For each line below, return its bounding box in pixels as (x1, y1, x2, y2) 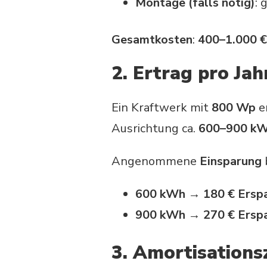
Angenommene (111, 153, 200, 170)
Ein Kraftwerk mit (111, 100, 212, 116)
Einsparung (200, 153, 262, 170)
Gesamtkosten (111, 31, 193, 48)
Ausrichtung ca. (111, 120, 198, 137)
